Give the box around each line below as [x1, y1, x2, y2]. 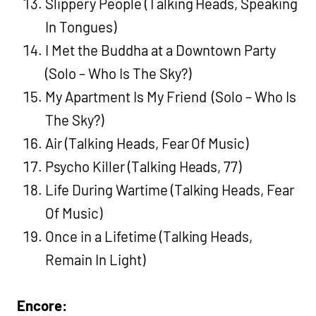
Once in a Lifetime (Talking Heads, [45, 227, 253, 245]
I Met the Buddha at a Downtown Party [45, 41, 279, 59]
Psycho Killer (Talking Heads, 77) [45, 157, 242, 175]
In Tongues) [45, 18, 116, 35]
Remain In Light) [45, 250, 145, 268]
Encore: [17, 296, 67, 314]
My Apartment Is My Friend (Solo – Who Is [45, 87, 297, 105]
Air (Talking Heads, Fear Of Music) [45, 134, 249, 152]
